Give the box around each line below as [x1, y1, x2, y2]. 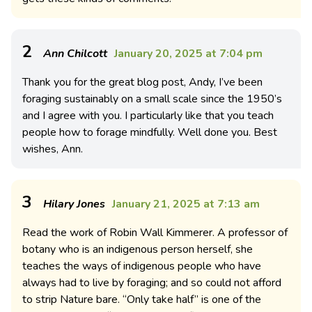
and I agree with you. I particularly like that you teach [22, 107, 274, 123]
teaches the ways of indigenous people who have [22, 258, 261, 274]
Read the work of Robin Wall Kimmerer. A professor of [22, 224, 288, 240]
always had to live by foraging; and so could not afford [22, 274, 281, 290]
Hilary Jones [43, 196, 105, 212]
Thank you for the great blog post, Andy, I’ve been [22, 74, 263, 90]
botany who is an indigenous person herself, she [22, 241, 253, 257]
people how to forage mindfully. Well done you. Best [22, 124, 277, 140]
